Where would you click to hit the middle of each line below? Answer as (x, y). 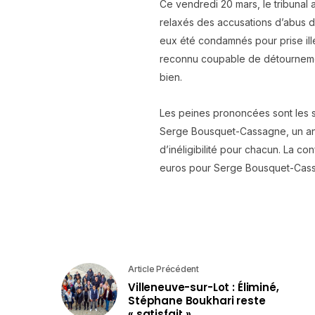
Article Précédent (163, 269)
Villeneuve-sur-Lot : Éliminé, (204, 288)
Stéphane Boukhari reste (197, 301)
